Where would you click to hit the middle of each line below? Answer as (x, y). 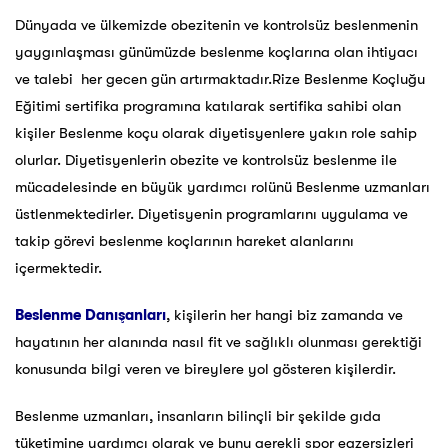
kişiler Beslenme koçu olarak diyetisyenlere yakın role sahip (216, 133)
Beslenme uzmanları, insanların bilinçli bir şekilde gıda (198, 416)
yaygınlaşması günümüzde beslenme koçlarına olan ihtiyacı (216, 52)
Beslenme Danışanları (90, 315)
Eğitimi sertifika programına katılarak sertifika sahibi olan (208, 106)
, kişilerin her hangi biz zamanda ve (284, 315)
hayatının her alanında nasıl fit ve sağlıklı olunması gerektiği (218, 342)
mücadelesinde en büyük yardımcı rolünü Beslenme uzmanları (222, 187)
